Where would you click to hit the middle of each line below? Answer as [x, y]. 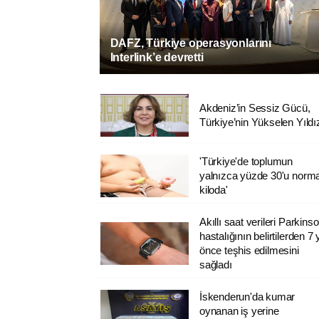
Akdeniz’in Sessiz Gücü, [255, 108]
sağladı [215, 264]
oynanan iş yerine [239, 310]
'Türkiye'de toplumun [246, 161]
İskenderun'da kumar [247, 296]
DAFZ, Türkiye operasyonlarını [190, 43]
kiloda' [213, 189]
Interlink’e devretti [157, 57]
